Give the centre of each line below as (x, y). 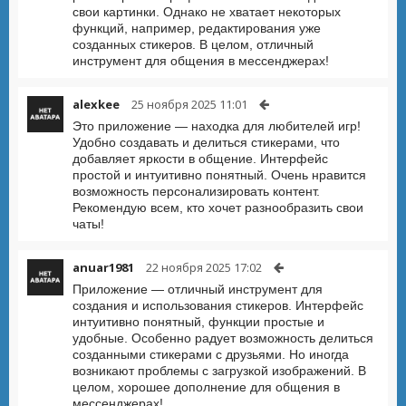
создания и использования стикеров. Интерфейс (218, 305)
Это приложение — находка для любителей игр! (217, 126)
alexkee (96, 104)
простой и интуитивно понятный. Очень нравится (219, 175)
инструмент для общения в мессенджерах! (201, 61)
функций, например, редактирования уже (197, 28)
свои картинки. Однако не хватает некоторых (207, 12)
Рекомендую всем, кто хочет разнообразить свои (218, 208)
